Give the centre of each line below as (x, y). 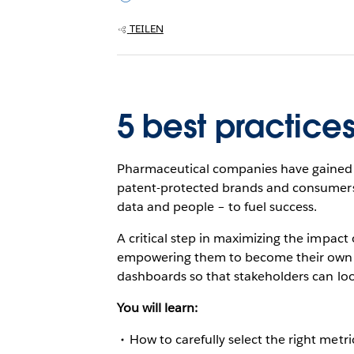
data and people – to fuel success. (217, 206)
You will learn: (157, 307)
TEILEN (146, 28)
